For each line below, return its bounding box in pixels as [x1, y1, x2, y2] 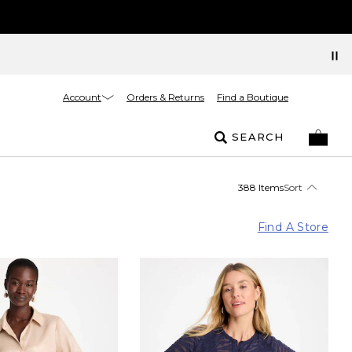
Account [63, 90, 101, 103]
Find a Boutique [217, 91, 288, 103]
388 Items [238, 181, 284, 193]
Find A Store [257, 219, 328, 234]
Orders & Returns [126, 91, 204, 103]
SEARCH [232, 130, 284, 143]
